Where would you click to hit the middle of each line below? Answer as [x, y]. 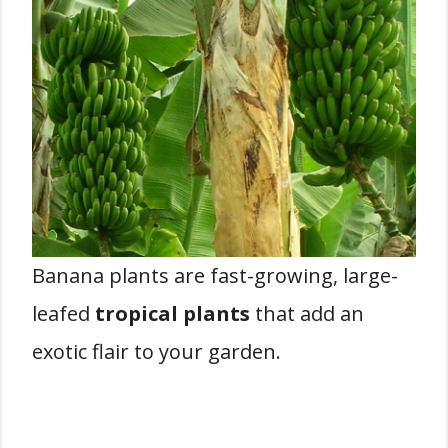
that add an [307, 313]
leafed [63, 313]
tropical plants [172, 313]
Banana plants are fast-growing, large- [215, 275]
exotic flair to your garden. [156, 351]
